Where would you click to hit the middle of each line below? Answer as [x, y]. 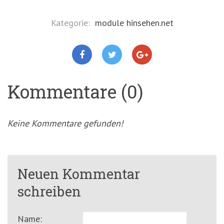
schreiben [49, 191]
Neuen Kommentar [79, 174]
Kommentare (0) [75, 92]
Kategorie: [71, 23]
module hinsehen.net [134, 23]
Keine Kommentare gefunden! [65, 123]
